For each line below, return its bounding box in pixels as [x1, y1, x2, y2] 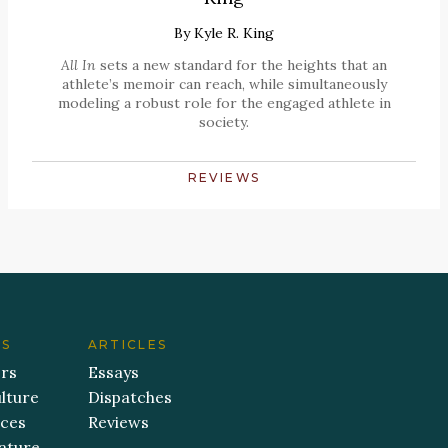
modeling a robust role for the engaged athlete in [57, 94, 391, 113]
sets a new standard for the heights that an [96, 56, 387, 75]
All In [61, 56, 96, 75]
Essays [87, 362, 139, 383]
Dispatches [87, 387, 172, 408]
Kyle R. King [194, 24, 274, 43]
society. [199, 113, 249, 132]
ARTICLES [87, 337, 168, 353]
